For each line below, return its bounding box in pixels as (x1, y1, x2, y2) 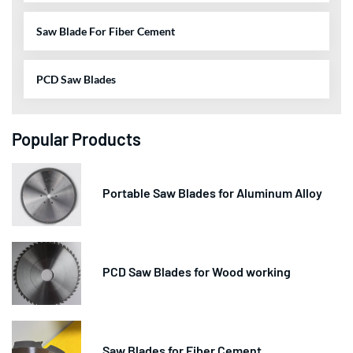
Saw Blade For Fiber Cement (36, 24, 175, 38)
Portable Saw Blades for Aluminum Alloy (102, 184, 322, 200)
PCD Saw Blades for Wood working (102, 263, 291, 279)
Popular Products (12, 128, 141, 149)
